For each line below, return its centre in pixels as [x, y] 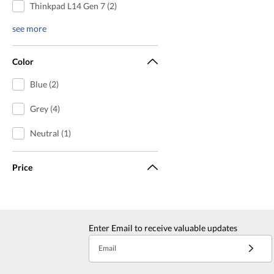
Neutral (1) [50, 133]
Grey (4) [45, 108]
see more [29, 28]
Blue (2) [44, 84]
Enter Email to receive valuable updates [163, 228]
